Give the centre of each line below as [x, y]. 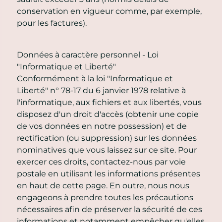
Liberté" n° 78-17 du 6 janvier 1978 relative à [101, 90]
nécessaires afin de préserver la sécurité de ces [110, 209]
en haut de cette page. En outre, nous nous [103, 185]
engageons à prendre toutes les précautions [105, 197]
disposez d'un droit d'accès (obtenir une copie [108, 114]
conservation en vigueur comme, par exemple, [109, 11]
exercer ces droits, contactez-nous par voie [101, 162]
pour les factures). [52, 23]
